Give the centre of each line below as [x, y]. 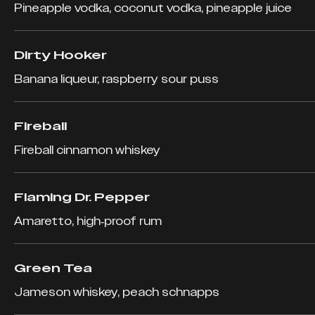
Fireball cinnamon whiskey [87, 150]
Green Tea [53, 268]
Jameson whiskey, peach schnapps [117, 292]
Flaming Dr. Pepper [82, 197]
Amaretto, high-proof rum [88, 221]
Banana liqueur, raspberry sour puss [116, 79]
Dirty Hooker [60, 55]
